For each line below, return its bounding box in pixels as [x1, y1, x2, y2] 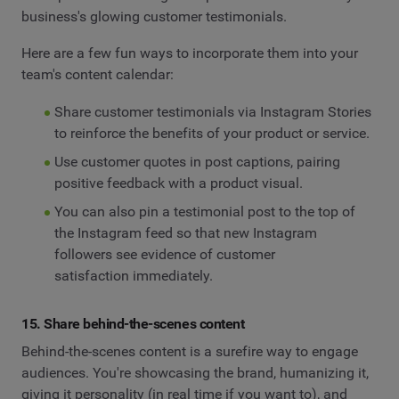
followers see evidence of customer [53, 245, 275, 263]
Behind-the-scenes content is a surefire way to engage [21, 343, 358, 361]
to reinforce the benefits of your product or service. [53, 124, 370, 142]
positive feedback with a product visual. [53, 174, 306, 191]
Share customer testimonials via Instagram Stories [53, 102, 371, 120]
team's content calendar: [21, 66, 174, 84]
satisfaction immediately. [53, 266, 213, 284]
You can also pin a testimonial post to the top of [53, 202, 355, 220]
